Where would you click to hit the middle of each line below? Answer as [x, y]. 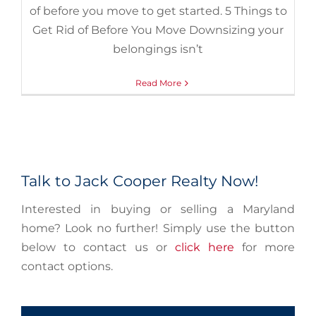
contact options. [67, 266]
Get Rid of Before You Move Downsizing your [158, 30]
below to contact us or [98, 247]
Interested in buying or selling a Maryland [158, 209]
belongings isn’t [158, 49]
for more [265, 247]
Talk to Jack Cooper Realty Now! [140, 181]
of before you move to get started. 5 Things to [158, 11]
